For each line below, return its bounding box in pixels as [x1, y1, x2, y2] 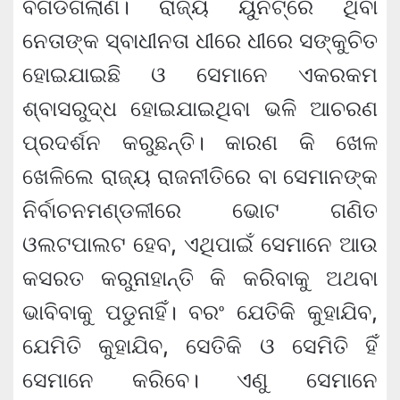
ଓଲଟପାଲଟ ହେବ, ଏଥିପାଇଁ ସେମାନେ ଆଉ [22, 231, 378, 258]
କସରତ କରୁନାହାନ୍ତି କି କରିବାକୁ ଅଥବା [22, 265, 378, 292]
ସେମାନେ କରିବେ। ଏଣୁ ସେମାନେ [22, 367, 378, 394]
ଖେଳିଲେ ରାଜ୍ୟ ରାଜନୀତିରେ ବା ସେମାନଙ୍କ [22, 163, 378, 190]
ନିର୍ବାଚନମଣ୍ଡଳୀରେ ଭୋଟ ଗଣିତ [22, 197, 378, 224]
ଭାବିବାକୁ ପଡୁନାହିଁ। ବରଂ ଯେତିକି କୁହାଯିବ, [22, 299, 378, 326]
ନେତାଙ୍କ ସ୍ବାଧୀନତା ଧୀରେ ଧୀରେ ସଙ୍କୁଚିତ [22, 28, 378, 54]
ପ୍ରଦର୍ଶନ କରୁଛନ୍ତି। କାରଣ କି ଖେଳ [22, 129, 378, 156]
